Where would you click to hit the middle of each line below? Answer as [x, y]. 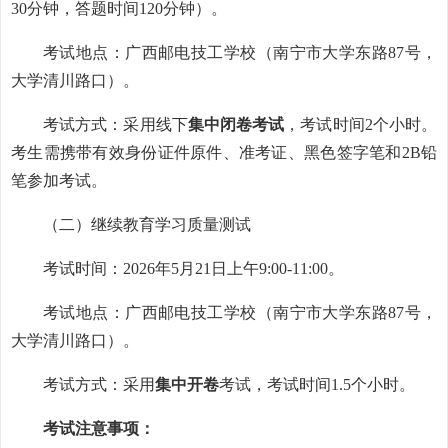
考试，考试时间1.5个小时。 [317, 384]
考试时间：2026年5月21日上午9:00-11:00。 [193, 268]
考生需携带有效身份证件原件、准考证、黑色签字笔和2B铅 [224, 152]
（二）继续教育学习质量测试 [147, 224]
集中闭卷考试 [236, 124]
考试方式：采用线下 [115, 124]
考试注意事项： [99, 428]
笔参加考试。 [59, 180]
